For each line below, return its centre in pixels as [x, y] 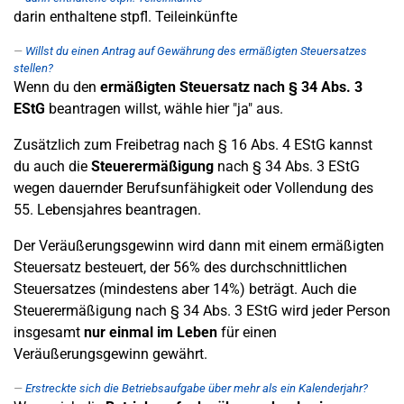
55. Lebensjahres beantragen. [107, 210]
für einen [247, 332]
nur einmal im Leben [151, 332]
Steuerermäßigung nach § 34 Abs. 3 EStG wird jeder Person [202, 311]
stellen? [33, 68]
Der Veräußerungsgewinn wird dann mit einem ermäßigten [199, 246]
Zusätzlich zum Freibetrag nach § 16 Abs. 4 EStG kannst [193, 145]
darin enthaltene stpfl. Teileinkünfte [125, 17]
